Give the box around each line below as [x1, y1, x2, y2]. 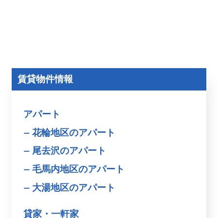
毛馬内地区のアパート [32, 164, 125, 175]
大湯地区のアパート [32, 182, 115, 193]
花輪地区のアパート [32, 127, 115, 138]
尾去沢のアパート [32, 145, 106, 156]
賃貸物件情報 [17, 73, 73, 84]
